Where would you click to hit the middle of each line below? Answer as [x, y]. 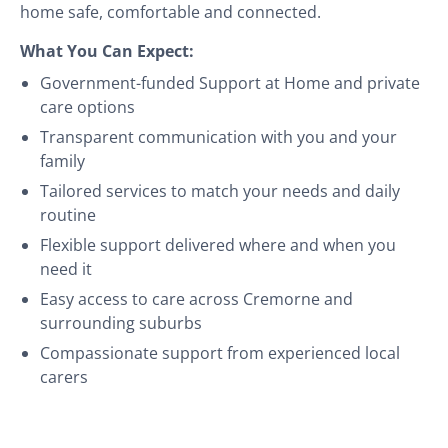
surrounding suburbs [121, 322]
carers [64, 376]
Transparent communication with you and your [218, 136]
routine [68, 214]
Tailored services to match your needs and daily [220, 190]
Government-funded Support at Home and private [230, 82]
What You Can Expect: [107, 50]
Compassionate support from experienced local [220, 352]
